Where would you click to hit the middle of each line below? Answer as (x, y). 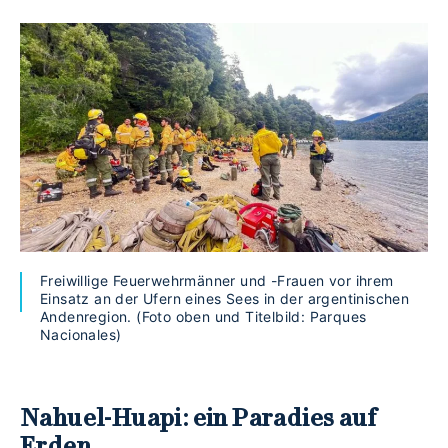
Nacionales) (81, 335)
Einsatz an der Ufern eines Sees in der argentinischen (225, 299)
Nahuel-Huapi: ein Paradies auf (198, 418)
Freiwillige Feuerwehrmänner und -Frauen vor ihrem (217, 281)
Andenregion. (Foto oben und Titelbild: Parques (203, 317)
